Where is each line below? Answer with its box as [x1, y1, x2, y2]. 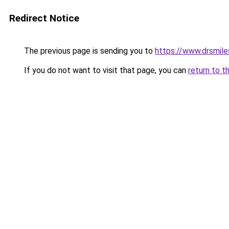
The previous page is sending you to [22, 46, 155, 56]
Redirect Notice [9, 12, 79, 24]
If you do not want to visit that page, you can [22, 65, 188, 75]
